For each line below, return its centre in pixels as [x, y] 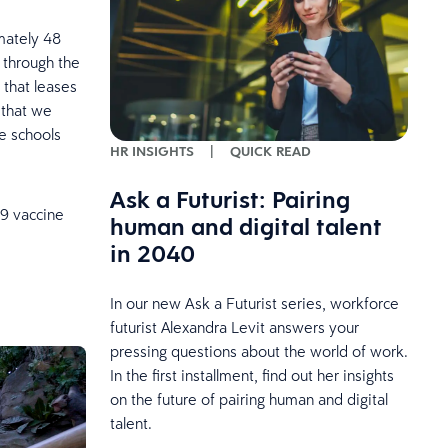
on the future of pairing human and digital [248, 399]
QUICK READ [270, 151]
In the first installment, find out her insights [251, 375]
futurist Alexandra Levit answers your [234, 327]
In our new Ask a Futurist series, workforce [254, 303]
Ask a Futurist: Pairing [229, 199]
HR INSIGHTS [151, 151]
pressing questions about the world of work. [258, 351]
